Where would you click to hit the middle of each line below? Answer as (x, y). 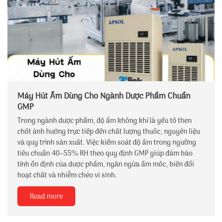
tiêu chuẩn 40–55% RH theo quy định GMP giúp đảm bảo (105, 154)
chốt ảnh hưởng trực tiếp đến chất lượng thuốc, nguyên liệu (109, 132)
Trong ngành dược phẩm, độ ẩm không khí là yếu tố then (105, 121)
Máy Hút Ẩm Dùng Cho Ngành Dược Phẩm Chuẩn (104, 96)
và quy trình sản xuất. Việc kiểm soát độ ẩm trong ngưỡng (107, 143)
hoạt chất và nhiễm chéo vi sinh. (67, 175)
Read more (46, 197)
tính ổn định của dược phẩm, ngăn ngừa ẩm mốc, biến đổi (106, 165)
